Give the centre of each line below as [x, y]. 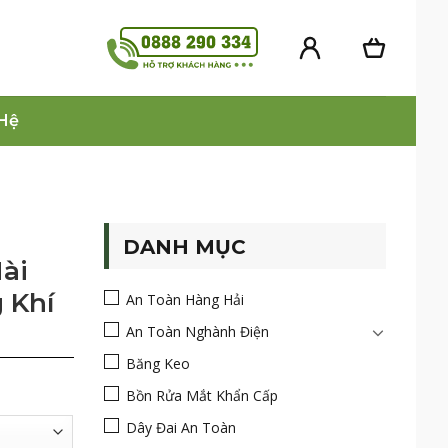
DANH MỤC [184, 247]
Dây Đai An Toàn [180, 427]
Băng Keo [157, 363]
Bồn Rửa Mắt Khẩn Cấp [201, 395]
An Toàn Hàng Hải [184, 299]
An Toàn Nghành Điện [197, 331]
